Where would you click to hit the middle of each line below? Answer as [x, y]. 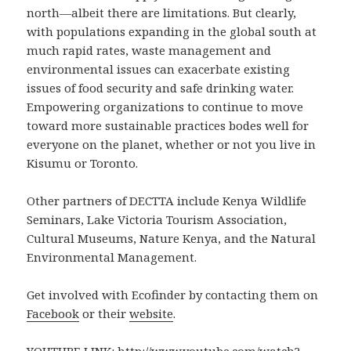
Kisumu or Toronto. [83, 163]
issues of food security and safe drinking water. [161, 88]
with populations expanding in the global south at [172, 32]
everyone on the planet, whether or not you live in [172, 145]
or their [105, 314]
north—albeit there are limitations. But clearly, [162, 13]
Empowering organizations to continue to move [165, 107]
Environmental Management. [112, 257]
